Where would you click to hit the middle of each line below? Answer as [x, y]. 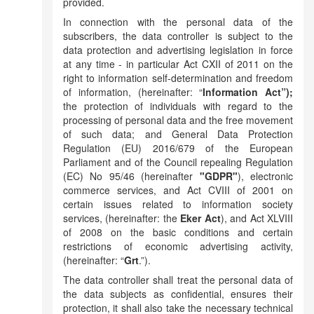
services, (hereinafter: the [122, 218]
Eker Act [200, 218]
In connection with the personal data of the [178, 22]
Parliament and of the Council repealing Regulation [178, 162]
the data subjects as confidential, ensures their [178, 294]
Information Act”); [248, 92]
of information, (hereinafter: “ [133, 92]
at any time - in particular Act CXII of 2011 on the [178, 64]
